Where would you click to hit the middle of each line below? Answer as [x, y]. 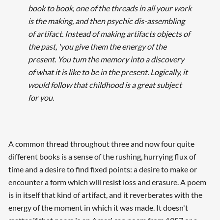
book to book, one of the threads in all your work [110, 8]
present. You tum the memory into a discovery [106, 59]
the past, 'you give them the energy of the [97, 47]
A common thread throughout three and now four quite [101, 144]
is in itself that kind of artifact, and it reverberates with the [105, 195]
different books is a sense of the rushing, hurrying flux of [102, 157]
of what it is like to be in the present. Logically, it [108, 72]
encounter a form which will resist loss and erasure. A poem [107, 182]
